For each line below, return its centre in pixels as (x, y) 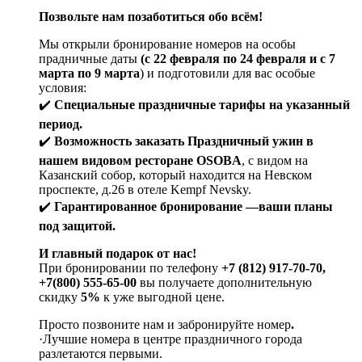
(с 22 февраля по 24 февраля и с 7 (238, 59)
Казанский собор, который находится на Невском (175, 175)
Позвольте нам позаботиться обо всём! (151, 17)
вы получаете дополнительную (226, 283)
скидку (58, 297)
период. (61, 124)
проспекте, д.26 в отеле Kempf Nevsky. (145, 190)
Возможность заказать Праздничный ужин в (184, 141)
